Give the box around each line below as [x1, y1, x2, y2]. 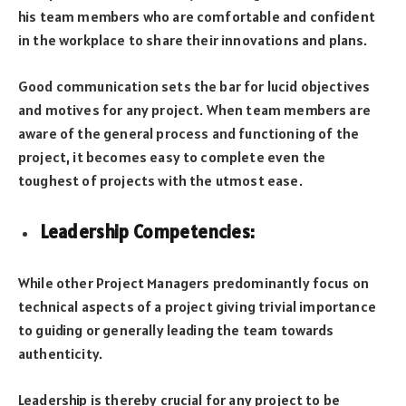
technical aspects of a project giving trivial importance [18, 297, 376, 316]
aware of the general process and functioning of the [18, 123, 360, 142]
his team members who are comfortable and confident [18, 7, 375, 26]
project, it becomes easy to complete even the [18, 147, 326, 166]
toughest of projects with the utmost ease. [18, 170, 303, 189]
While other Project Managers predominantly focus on [18, 274, 370, 293]
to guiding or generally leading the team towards [18, 321, 334, 340]
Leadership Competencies [41, 219, 250, 244]
